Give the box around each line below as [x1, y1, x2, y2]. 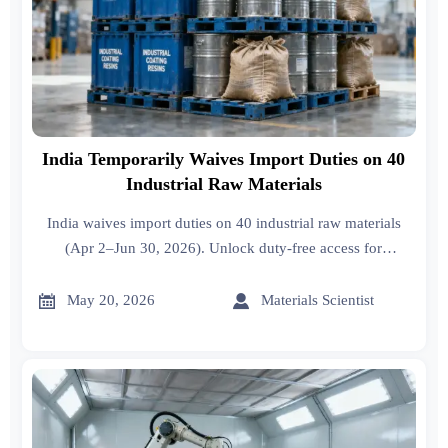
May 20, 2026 [67, 292, 156, 309]
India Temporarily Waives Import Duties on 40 [42, 148, 406, 169]
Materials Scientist [261, 292, 375, 309]
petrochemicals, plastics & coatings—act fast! [81, 264, 366, 281]
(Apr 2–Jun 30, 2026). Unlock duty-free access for [65, 239, 383, 256]
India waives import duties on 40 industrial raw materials [46, 214, 401, 231]
